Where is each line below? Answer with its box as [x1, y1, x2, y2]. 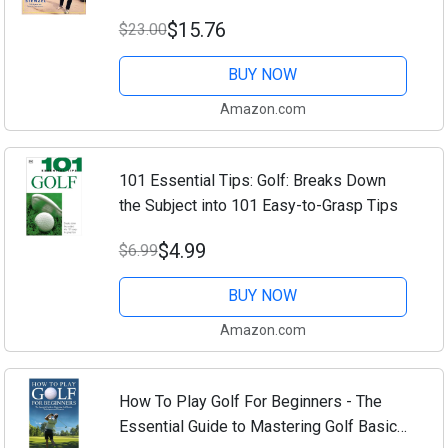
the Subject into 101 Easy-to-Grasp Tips [118, 195, 398, 215]
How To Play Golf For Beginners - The [118, 391, 382, 411]
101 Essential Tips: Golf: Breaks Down [118, 170, 386, 190]
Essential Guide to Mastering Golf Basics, [118, 416, 409, 436]
